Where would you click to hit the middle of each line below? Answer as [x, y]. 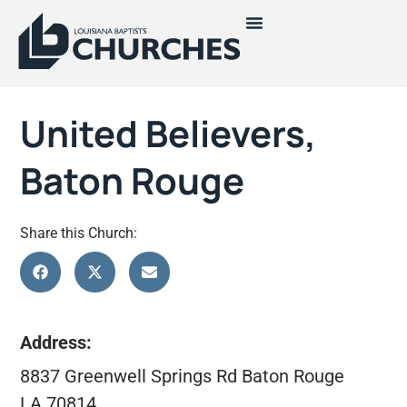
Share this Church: [79, 233]
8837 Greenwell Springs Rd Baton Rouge [183, 376]
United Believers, [169, 133]
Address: [56, 343]
